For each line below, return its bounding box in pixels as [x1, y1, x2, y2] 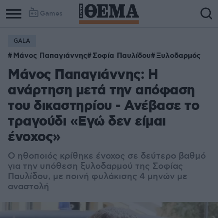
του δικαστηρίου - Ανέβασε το [8, 97, 199, 115]
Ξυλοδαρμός [156, 51, 200, 61]
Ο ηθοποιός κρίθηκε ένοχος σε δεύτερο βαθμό [8, 151, 206, 162]
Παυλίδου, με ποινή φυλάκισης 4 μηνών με [8, 171, 187, 182]
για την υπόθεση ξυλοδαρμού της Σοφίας [8, 161, 183, 172]
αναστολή [8, 182, 49, 192]
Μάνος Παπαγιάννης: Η [8, 66, 158, 84]
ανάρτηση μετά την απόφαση [8, 82, 195, 100]
